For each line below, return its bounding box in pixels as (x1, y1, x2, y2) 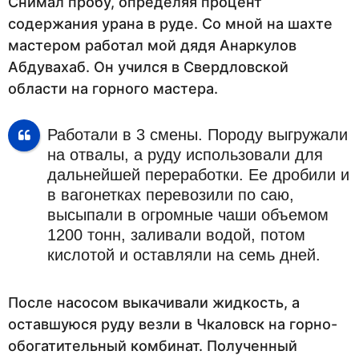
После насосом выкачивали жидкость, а (8, 293, 300, 311)
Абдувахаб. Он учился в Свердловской (8, 58, 288, 75)
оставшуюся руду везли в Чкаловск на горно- (8, 315, 337, 333)
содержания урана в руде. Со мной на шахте (8, 14, 333, 32)
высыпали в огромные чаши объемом (46, 206, 329, 224)
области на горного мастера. (8, 79, 218, 97)
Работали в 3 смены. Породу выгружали (46, 126, 348, 144)
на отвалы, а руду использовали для (46, 146, 323, 164)
